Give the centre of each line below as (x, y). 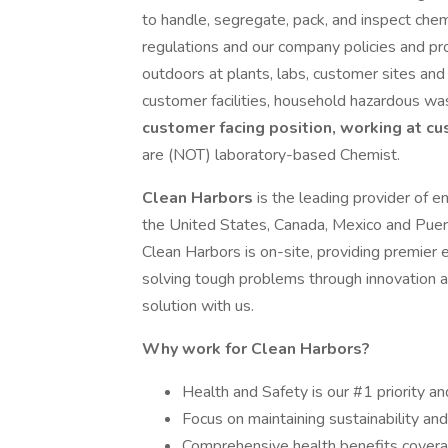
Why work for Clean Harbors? (256, 349)
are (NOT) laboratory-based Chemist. (271, 155)
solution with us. (198, 306)
